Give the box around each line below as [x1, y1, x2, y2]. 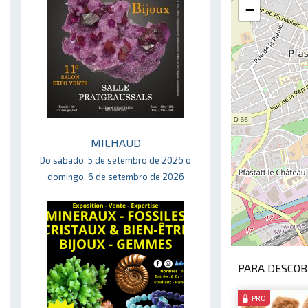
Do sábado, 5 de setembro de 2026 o [40, 155, 191, 166]
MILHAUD [90, 136, 141, 149]
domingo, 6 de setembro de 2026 [47, 171, 184, 182]
